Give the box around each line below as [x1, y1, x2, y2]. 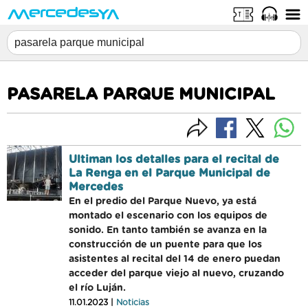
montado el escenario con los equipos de [69, 211, 267, 221]
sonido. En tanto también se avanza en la [69, 225, 267, 235]
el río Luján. [69, 283, 126, 293]
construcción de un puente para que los [69, 240, 262, 250]
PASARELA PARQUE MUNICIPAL [7, 87, 275, 103]
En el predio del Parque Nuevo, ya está [69, 197, 256, 206]
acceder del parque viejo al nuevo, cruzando [69, 269, 284, 278]
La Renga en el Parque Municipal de [69, 168, 270, 179]
